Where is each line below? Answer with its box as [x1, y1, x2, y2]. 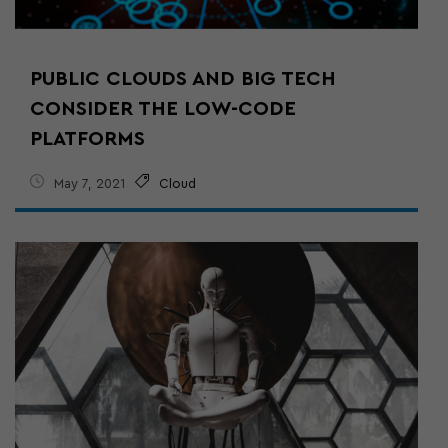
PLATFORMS [30, 128, 145, 149]
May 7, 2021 [54, 176, 125, 190]
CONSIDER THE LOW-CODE [30, 98, 296, 119]
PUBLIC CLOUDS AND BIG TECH [30, 68, 336, 89]
